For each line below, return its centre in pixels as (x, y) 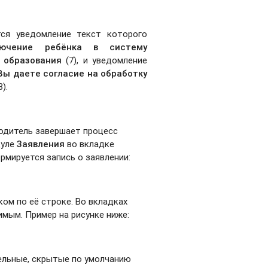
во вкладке (90, 144)
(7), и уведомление (104, 60)
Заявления (41, 144)
